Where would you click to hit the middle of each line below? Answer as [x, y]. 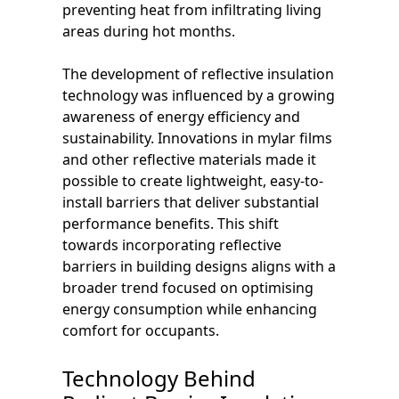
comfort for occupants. [141, 330]
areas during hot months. [149, 31]
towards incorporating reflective [172, 244]
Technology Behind [159, 378]
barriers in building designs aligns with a [199, 266]
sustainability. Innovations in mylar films [197, 138]
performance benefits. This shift [171, 223]
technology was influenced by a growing [199, 95]
